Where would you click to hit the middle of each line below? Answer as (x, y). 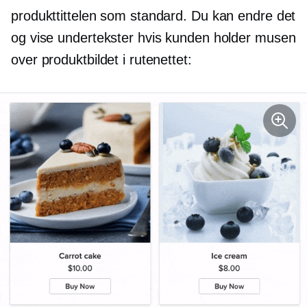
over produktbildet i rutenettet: (101, 59)
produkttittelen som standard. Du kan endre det (153, 15)
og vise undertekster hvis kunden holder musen (153, 37)
